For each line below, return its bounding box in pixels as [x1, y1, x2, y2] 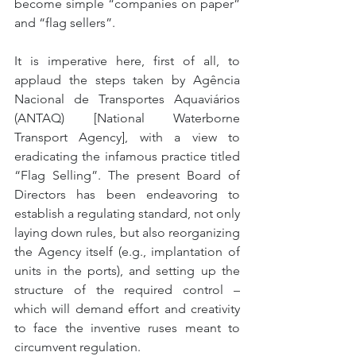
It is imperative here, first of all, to [14, 53, 240, 68]
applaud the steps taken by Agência [14, 72, 240, 87]
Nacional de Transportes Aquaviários [14, 91, 240, 106]
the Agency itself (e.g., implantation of [14, 244, 240, 259]
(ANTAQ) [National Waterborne [14, 110, 240, 126]
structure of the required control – [14, 282, 240, 297]
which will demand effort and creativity [14, 301, 240, 316]
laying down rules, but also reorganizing [14, 225, 240, 240]
